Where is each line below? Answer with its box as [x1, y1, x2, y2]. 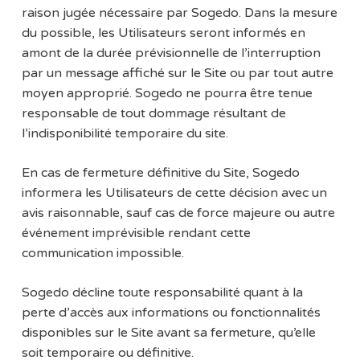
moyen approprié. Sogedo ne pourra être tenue [21, 85, 313, 102]
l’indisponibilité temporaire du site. [21, 125, 228, 142]
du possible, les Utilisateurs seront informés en [21, 25, 305, 42]
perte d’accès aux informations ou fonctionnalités [21, 305, 321, 321]
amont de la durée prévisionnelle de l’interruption [21, 45, 321, 62]
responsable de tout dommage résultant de [21, 105, 286, 122]
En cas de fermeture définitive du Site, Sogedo [21, 165, 300, 182]
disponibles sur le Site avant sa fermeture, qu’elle [21, 325, 316, 342]
